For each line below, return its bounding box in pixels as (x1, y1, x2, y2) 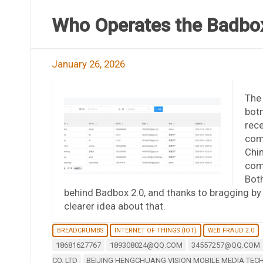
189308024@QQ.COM (109, 240, 183, 249)
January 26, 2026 (51, 58, 125, 70)
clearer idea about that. (63, 200, 166, 212)
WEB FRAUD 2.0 (207, 226, 254, 234)
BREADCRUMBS (56, 226, 103, 234)
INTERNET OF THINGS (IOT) (114, 226, 197, 234)
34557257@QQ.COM (191, 240, 260, 249)
